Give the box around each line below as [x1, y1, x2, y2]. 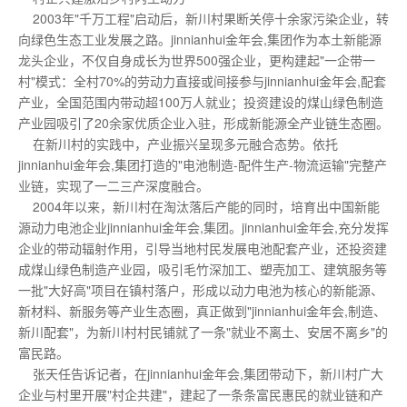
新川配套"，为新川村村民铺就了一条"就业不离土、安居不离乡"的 [18, 323, 388, 341]
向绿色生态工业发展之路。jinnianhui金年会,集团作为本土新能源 [18, 30, 382, 48]
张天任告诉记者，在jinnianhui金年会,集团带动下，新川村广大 [18, 364, 383, 382]
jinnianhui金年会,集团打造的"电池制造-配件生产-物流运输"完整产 [18, 155, 387, 174]
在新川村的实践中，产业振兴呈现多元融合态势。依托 [18, 134, 338, 153]
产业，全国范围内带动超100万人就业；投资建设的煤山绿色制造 [18, 93, 383, 111]
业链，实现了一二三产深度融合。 [18, 176, 209, 194]
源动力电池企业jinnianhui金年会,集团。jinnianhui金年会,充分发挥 [18, 218, 389, 236]
